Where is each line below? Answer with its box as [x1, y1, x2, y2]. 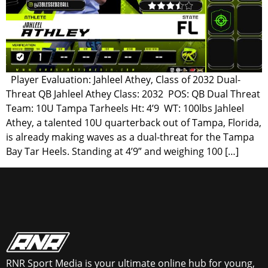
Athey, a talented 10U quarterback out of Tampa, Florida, [6, 116, 261, 130]
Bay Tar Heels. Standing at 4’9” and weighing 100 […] [6, 145, 239, 159]
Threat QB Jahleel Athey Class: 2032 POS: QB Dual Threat [6, 87, 260, 101]
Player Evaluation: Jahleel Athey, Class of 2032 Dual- [6, 73, 240, 87]
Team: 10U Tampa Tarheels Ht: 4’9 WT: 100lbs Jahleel [6, 102, 244, 115]
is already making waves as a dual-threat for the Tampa [6, 130, 254, 144]
